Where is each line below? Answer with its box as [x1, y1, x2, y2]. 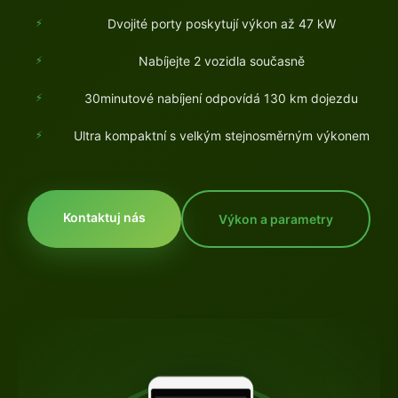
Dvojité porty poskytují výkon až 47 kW [107, 16, 336, 32]
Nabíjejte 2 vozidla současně [138, 53, 305, 69]
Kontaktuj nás [63, 210, 146, 226]
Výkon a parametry [219, 211, 333, 227]
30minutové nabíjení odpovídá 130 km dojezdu [84, 91, 358, 107]
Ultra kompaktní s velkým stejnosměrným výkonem [73, 128, 370, 144]
